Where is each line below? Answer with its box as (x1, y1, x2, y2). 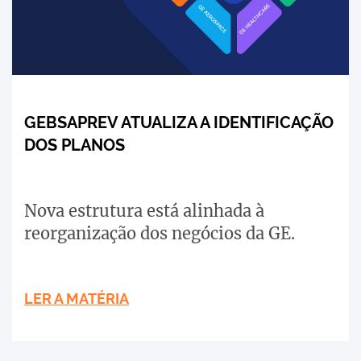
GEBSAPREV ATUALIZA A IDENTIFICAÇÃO (24, 113, 334, 133)
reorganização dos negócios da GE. (24, 223, 295, 244)
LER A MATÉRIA (24, 290, 129, 308)
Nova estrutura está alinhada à (24, 201, 264, 222)
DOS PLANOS (24, 135, 125, 156)
